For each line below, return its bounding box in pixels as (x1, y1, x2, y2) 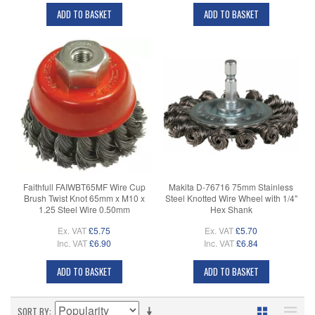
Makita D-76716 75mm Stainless (169, 181, 293, 193)
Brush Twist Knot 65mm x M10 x (23, 192, 145, 205)
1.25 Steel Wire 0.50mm (38, 203, 130, 216)
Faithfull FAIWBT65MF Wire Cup (22, 181, 146, 193)
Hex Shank (210, 203, 252, 216)
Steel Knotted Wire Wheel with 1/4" (165, 192, 297, 205)
